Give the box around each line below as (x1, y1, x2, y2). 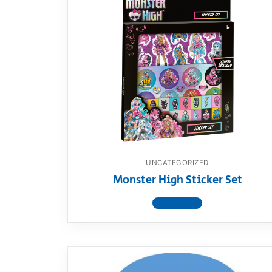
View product (152, 197, 202, 209)
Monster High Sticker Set (112, 172, 242, 188)
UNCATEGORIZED (146, 158, 209, 167)
